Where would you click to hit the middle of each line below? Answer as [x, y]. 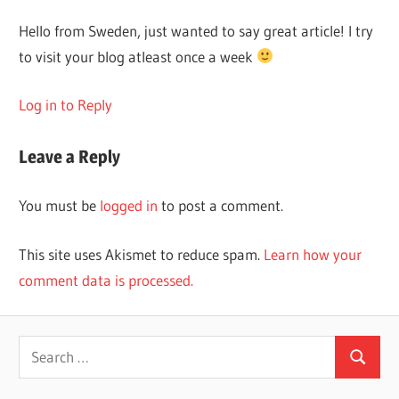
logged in [129, 206]
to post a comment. [221, 206]
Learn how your [313, 254]
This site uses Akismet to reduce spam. [142, 254]
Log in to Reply [66, 105]
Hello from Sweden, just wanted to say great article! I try [196, 30]
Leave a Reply [70, 156]
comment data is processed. [106, 280]
